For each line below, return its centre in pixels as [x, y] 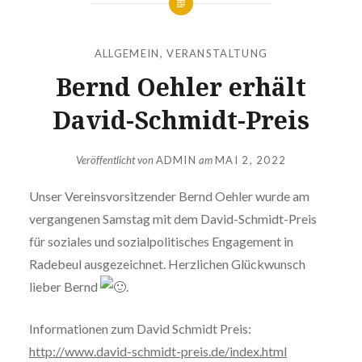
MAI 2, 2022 [251, 160]
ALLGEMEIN [127, 53]
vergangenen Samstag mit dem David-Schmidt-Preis [173, 219]
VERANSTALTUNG [217, 53]
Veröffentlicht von [116, 160]
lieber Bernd [64, 287]
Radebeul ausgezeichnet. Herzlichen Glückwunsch [167, 264]
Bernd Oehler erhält [181, 86]
